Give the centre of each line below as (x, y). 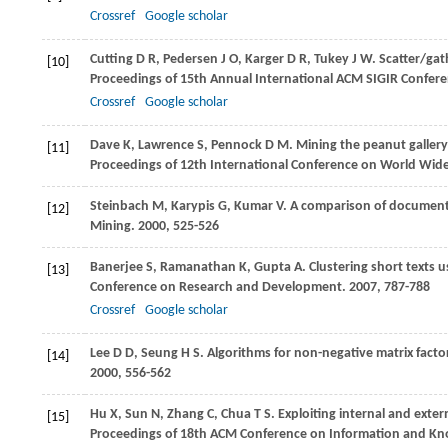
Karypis (193, 206)
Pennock (236, 145)
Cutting (111, 59)
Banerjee (116, 267)
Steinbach (119, 206)
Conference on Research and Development (216, 287)
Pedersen (190, 59)
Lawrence (166, 145)
